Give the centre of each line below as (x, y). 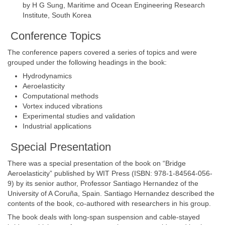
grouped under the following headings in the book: (87, 62)
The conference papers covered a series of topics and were (102, 52)
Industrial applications (57, 126)
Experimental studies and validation (79, 116)
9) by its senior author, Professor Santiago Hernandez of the (103, 183)
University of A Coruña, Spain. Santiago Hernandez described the (111, 193)
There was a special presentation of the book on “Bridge (97, 163)
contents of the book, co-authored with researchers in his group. (109, 203)
